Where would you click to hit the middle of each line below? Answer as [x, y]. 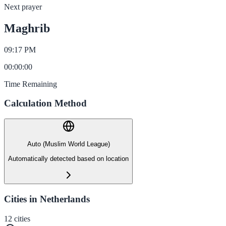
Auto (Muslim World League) [68, 144]
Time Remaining [31, 84]
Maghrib [27, 28]
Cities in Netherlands [47, 199]
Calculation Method [45, 103]
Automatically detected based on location [68, 158]
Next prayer [23, 7]
